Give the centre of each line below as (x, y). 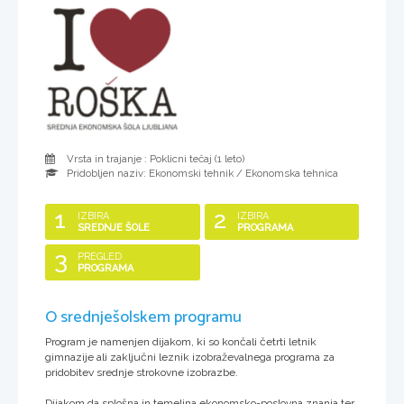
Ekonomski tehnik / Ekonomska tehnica (243, 173)
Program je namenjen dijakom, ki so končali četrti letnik (181, 342)
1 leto (230, 159)
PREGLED (100, 257)
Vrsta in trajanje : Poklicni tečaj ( (141, 159)
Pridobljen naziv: (106, 173)
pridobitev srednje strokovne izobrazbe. (142, 372)
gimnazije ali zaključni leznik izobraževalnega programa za (190, 357)
